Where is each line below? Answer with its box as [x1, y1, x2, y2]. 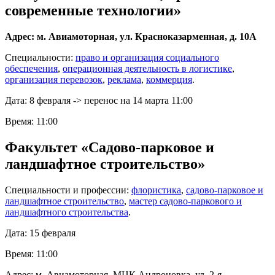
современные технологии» [5, 2, 181, 19]
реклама [107, 74, 141, 85]
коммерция [146, 74, 192, 85]
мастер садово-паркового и [129, 195, 242, 206]
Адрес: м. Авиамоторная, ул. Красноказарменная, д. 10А [5, 31, 257, 42]
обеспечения [5, 63, 58, 74]
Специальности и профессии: [5, 184, 131, 195]
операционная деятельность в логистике [63, 63, 232, 74]
